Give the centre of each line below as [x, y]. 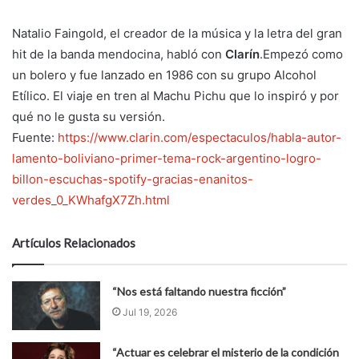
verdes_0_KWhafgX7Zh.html [91, 200]
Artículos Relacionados [74, 242]
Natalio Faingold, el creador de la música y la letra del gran [177, 33]
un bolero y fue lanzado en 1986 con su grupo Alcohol [164, 75]
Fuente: [35, 137]
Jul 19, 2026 [150, 312]
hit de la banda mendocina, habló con [119, 54]
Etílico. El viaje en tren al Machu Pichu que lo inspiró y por [175, 95]
